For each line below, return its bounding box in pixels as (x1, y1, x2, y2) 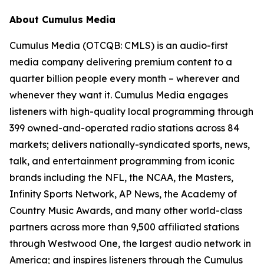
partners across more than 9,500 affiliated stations (9, 221, 239, 233)
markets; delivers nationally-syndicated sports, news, (9, 138, 250, 150)
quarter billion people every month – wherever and (9, 72, 240, 84)
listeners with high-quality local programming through (9, 105, 253, 117)
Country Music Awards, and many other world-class (9, 204, 242, 216)
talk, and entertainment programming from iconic (9, 155, 235, 167)
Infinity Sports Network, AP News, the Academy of (9, 188, 237, 200)
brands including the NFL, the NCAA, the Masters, (9, 171, 233, 183)
